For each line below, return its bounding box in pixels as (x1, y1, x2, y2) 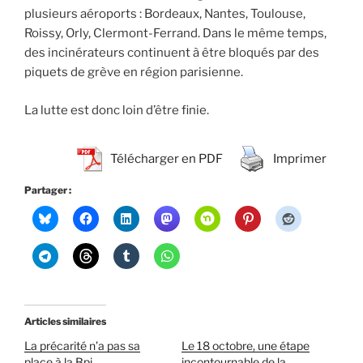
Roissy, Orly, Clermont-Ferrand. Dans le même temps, (24, 26, 327, 41)
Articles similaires (24, 315, 106, 328)
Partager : (24, 184, 71, 197)
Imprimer (273, 152, 327, 167)
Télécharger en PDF (110, 152, 223, 167)
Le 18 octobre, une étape (181, 339, 310, 353)
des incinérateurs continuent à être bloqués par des (24, 45, 319, 61)
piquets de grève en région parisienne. (24, 65, 243, 80)
